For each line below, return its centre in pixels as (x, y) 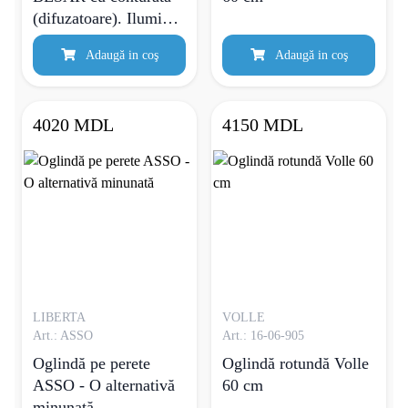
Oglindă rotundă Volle (296, 363)
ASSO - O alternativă (104, 385)
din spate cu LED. (93, 40)
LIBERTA (59, 317)
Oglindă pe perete (92, 363)
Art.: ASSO (63, 336)
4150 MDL (263, 125)
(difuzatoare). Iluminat (107, 18)
